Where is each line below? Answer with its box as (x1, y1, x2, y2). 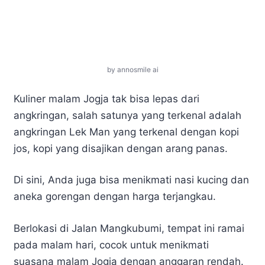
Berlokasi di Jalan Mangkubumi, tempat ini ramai (14, 222, 244, 234)
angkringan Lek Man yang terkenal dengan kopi (14, 125, 239, 138)
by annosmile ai (106, 65, 159, 75)
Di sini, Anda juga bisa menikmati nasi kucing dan (14, 174, 249, 186)
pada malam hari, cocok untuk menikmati (14, 238, 209, 251)
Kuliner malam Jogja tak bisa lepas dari (14, 92, 199, 105)
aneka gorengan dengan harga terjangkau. (14, 190, 216, 203)
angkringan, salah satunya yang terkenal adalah (14, 109, 241, 121)
